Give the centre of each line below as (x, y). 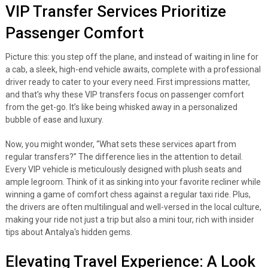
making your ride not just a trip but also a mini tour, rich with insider (130, 220)
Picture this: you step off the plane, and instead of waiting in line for (132, 57)
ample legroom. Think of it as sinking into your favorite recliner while (133, 182)
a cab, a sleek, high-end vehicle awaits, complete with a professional (133, 69)
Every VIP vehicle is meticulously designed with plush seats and (123, 169)
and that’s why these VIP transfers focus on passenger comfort (124, 95)
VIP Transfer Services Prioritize (115, 11)
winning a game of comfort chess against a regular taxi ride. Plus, (128, 194)
